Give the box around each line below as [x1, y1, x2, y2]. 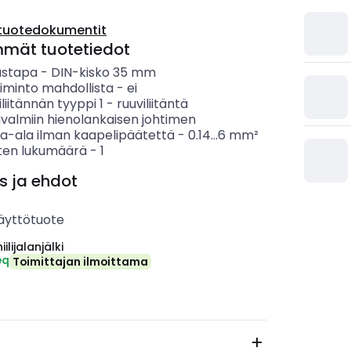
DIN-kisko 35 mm [50, 63, 156, 81]
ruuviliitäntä [116, 95, 188, 113]
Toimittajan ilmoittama [13, 254, 148, 270]
